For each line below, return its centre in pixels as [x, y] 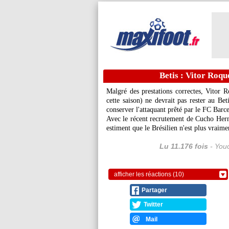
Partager [154, 190]
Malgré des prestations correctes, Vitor [165, 91]
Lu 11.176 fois [184, 146]
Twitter [153, 204]
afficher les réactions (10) [149, 174]
